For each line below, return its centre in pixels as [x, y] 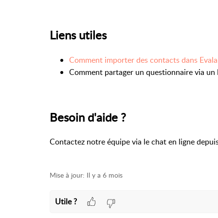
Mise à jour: [67, 175]
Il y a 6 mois [105, 175]
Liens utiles [78, 35]
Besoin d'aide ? [88, 117]
